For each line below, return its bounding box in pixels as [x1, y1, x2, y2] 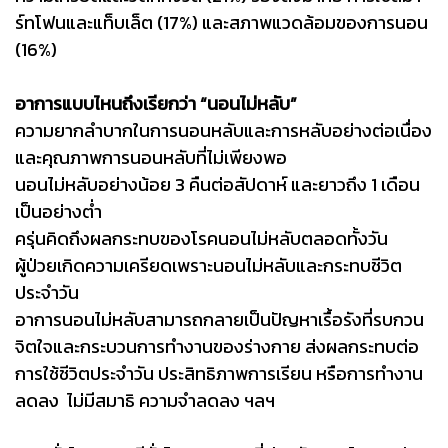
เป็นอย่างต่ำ [15, 197, 102, 225]
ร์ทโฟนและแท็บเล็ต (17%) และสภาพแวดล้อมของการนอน [15, 8, 428, 36]
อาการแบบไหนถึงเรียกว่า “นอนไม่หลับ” [15, 89, 301, 117]
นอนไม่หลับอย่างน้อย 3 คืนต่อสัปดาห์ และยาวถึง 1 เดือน [15, 170, 420, 198]
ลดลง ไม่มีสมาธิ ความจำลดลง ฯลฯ [15, 386, 275, 414]
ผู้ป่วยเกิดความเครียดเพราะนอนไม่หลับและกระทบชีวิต [15, 251, 402, 279]
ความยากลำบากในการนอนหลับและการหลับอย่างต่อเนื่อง [15, 116, 432, 144]
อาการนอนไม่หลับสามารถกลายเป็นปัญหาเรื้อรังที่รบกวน [15, 305, 424, 333]
